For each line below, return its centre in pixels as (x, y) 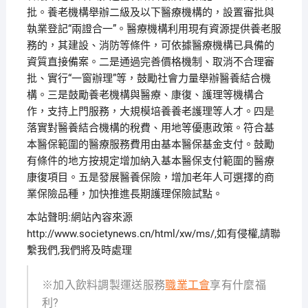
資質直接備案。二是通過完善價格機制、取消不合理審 (150, 62)
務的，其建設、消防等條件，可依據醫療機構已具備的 (150, 45)
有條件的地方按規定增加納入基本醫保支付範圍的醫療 (150, 161)
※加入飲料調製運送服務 (103, 285)
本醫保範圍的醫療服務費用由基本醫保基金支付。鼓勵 (150, 144)
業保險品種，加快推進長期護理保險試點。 (124, 194)
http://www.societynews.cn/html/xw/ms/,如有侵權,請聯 (153, 234)
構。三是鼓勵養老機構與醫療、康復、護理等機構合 (145, 95)
